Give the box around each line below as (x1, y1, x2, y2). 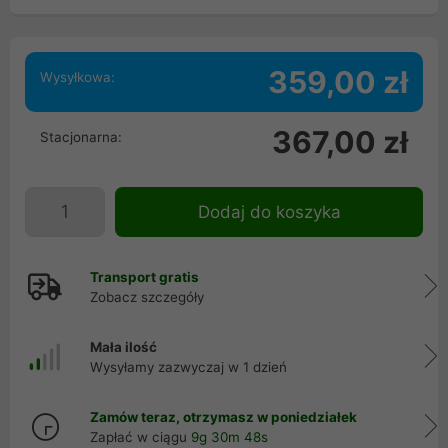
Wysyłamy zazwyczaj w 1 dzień (90, 359, 287, 375)
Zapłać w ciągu (90, 429, 191, 445)
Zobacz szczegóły (90, 289, 204, 305)
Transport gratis (90, 269, 199, 285)
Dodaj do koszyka (197, 202, 341, 222)
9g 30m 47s (191, 429, 267, 445)
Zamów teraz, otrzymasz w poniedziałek (90, 409, 357, 425)
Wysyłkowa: (40, 69, 115, 85)
